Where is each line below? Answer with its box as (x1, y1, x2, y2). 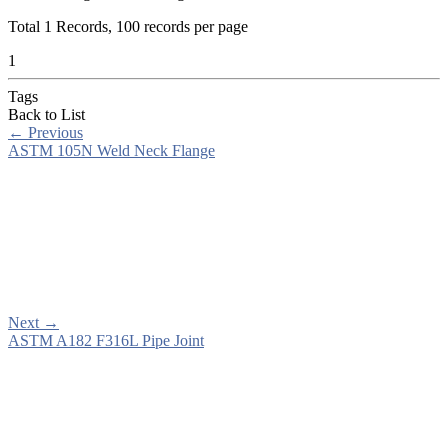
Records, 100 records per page (52, 17, 248, 35)
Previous (24, 123, 83, 141)
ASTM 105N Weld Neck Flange (8, 141, 215, 159)
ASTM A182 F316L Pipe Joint (8, 331, 204, 349)
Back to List (8, 105, 85, 123)
